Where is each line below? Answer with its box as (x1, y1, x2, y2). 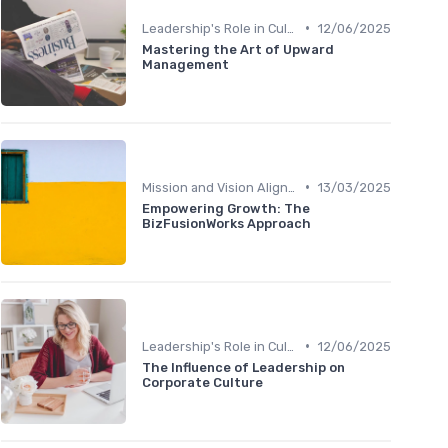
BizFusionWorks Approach (142, 215, 311, 231)
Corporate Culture (142, 374, 263, 390)
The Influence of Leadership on (142, 359, 345, 375)
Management (142, 56, 229, 72)
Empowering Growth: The (142, 200, 310, 216)
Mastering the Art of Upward (142, 41, 334, 57)
